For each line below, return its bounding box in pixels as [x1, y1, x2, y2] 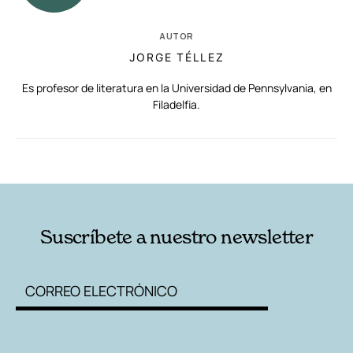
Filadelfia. [153, 96, 200, 112]
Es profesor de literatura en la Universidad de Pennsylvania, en [21, 80, 332, 95]
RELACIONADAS [41, 151, 121, 167]
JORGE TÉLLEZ [128, 50, 225, 64]
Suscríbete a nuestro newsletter [39, 225, 314, 248]
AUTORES [216, 151, 266, 167]
